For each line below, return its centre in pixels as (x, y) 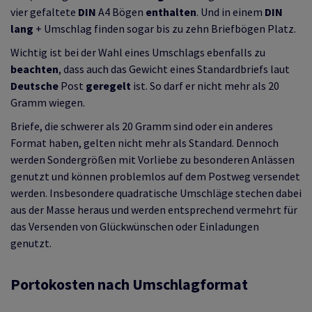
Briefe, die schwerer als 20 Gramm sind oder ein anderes (142, 126)
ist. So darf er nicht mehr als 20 (205, 86)
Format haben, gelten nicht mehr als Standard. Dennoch (145, 143)
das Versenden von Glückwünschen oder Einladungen (135, 226)
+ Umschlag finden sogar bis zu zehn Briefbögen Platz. (165, 29)
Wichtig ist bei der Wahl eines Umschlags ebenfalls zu (138, 52)
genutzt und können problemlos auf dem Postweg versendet (155, 176)
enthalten (171, 12)
